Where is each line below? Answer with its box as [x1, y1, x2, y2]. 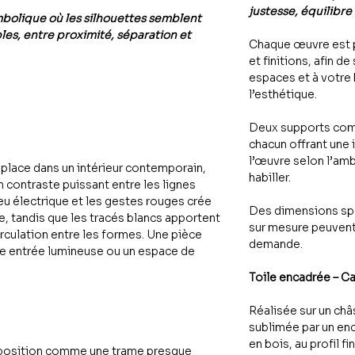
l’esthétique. [249, 86, 317, 101]
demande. [249, 236, 303, 251]
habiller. [249, 170, 291, 185]
